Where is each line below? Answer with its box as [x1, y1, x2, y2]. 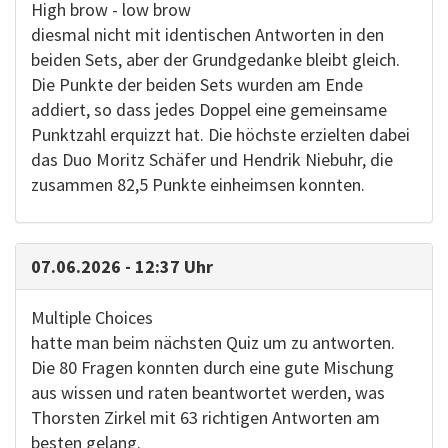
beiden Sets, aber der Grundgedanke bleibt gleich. [31, 48, 400, 71]
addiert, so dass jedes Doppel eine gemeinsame [31, 98, 387, 121]
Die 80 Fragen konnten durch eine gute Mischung [31, 356, 394, 379]
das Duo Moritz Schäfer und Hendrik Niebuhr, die [31, 148, 393, 171]
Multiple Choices [31, 306, 153, 329]
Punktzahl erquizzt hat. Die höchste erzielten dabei [31, 123, 410, 146]
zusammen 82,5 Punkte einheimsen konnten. [31, 173, 365, 196]
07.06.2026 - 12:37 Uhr [31, 255, 213, 278]
